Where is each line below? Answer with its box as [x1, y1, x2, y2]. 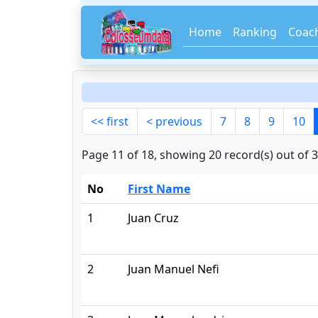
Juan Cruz [128, 210, 179, 226]
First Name [128, 181, 190, 197]
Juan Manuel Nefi [128, 261, 219, 277]
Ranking [233, 24, 277, 40]
